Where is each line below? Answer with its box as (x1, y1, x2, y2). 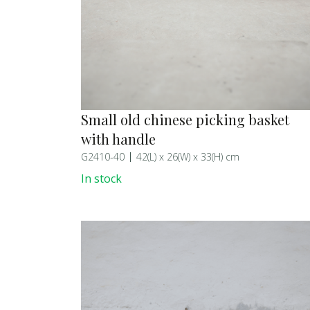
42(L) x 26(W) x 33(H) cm (136, 149, 239, 163)
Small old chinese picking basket (81, 109, 289, 129)
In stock (81, 170, 122, 186)
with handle (81, 129, 156, 148)
